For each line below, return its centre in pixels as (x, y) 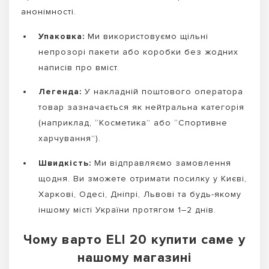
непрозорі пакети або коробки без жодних (138, 52)
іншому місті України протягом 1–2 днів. (127, 210)
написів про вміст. (79, 67)
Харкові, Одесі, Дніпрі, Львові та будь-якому (140, 194)
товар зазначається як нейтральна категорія (141, 107)
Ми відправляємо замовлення (161, 163)
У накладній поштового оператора (162, 92)
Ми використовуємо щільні (147, 36)
